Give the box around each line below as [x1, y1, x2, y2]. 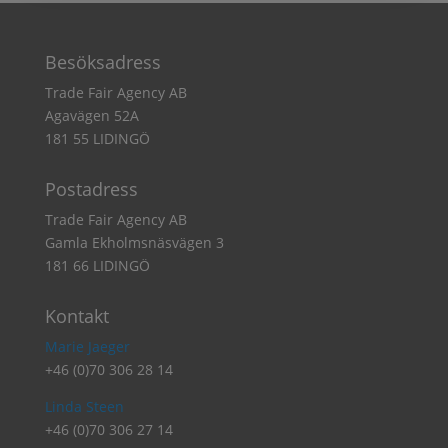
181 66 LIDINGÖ [44, 255, 150, 275]
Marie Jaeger [44, 336, 130, 356]
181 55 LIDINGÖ [44, 128, 150, 148]
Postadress [44, 176, 138, 201]
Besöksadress [44, 49, 161, 74]
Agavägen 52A [44, 105, 139, 125]
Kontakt [44, 303, 109, 328]
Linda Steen [44, 396, 124, 416]
